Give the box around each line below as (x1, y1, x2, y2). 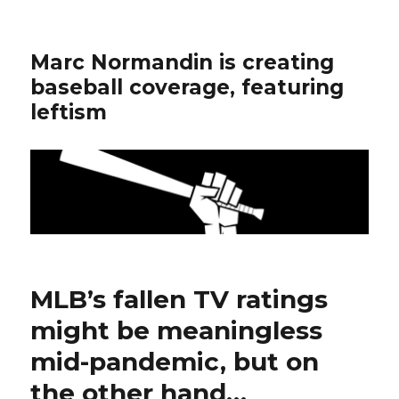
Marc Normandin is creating (30, 50, 335, 75)
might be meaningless (30, 314, 323, 346)
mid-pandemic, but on (30, 346, 320, 377)
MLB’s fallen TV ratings (30, 283, 329, 314)
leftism (30, 100, 108, 125)
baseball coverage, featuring (30, 75, 345, 100)
